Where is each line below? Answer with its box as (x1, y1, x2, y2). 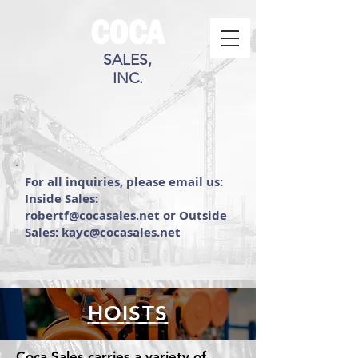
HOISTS (87, 301, 169, 326)
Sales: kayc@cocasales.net (25, 224, 181, 241)
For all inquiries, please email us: (25, 173, 223, 190)
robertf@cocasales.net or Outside (25, 207, 227, 224)
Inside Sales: (25, 190, 101, 207)
